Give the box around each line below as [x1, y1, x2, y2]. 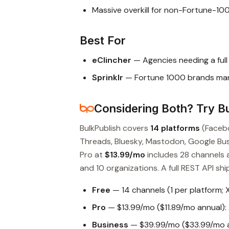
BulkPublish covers [80, 122, 150, 133]
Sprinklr [92, 72, 123, 83]
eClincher [92, 54, 131, 65]
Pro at [80, 149, 105, 160]
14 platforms [150, 122, 200, 133]
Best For [80, 33, 126, 47]
